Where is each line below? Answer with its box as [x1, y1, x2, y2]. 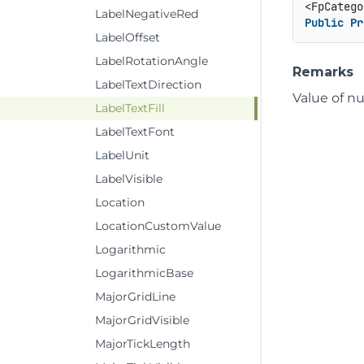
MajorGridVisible [95, 313, 189, 327]
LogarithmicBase [95, 266, 193, 280]
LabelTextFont [95, 124, 175, 139]
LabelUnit [95, 148, 149, 162]
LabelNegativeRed [95, 6, 198, 21]
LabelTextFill [95, 101, 165, 115]
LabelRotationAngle [95, 54, 208, 68]
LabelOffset [95, 30, 160, 45]
